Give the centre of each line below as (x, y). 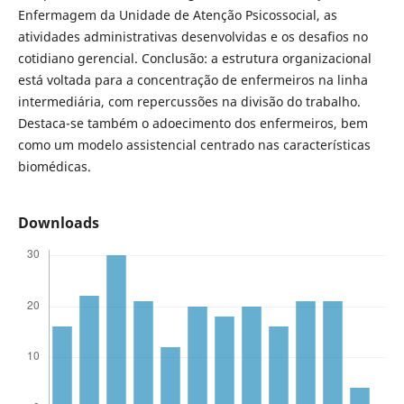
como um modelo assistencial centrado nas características (194, 145)
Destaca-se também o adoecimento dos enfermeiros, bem (193, 124)
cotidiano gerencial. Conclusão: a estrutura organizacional (194, 59)
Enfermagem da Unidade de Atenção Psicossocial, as (177, 15)
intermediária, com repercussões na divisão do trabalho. (189, 102)
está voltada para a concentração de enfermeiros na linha (193, 80)
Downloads (58, 223)
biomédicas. (54, 167)
